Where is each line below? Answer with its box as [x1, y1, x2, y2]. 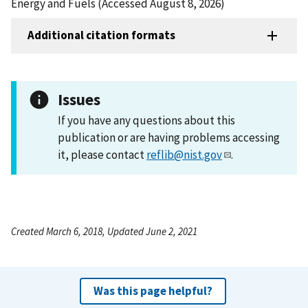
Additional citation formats [27, 27, 175, 43]
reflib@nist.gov [146, 146, 222, 162]
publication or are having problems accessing [58, 129, 280, 145]
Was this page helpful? [93, 283, 212, 298]
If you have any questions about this [58, 112, 235, 128]
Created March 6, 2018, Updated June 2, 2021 [11, 224, 197, 238]
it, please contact [58, 146, 146, 162]
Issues [58, 89, 100, 109]
